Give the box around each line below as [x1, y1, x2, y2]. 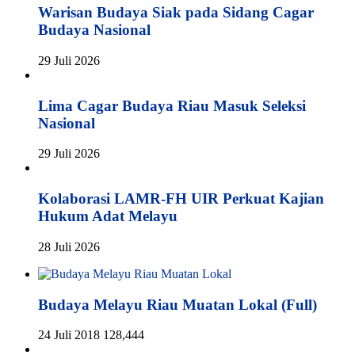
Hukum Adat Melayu [38, 208, 177, 225]
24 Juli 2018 [38, 328, 100, 342]
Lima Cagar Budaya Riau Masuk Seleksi [38, 97, 306, 114]
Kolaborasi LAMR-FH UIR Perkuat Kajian [38, 190, 324, 208]
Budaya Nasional [38, 21, 151, 39]
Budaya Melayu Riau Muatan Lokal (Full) [38, 296, 317, 313]
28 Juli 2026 [38, 239, 100, 254]
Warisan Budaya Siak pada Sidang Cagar [38, 4, 314, 21]
